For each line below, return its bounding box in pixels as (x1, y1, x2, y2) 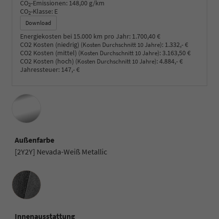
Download (25, 19, 51, 26)
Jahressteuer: (20, 65, 60, 74)
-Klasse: (31, 6, 53, 16)
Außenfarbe (15, 134, 54, 145)
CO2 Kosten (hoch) (20, 56, 75, 66)
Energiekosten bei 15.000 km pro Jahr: (20, 31, 131, 41)
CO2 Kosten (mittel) (20, 48, 78, 57)
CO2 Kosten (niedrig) (20, 40, 81, 49)
